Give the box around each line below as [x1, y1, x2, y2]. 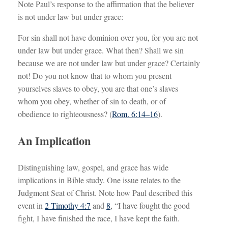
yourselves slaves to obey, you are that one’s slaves [18, 83, 178, 94]
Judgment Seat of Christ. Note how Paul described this [18, 187, 192, 198]
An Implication [18, 132, 91, 149]
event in [18, 199, 45, 211]
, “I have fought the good [110, 199, 190, 211]
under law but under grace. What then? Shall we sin [18, 45, 184, 56]
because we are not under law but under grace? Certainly [18, 58, 200, 69]
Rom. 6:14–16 [112, 108, 158, 120]
